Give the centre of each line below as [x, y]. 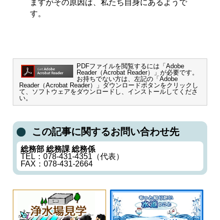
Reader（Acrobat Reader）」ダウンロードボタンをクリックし [109, 85]
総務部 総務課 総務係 [58, 149]
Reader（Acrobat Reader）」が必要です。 [138, 73]
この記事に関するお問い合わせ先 [105, 132]
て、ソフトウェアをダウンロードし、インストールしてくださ [108, 92]
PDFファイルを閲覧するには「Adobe [131, 66]
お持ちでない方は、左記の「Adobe [127, 79]
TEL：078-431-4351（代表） [72, 156]
